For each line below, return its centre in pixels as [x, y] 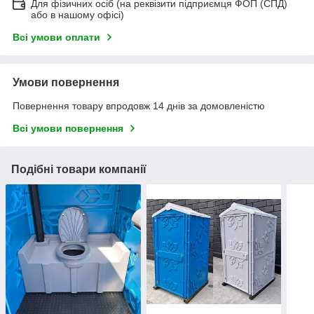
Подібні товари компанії [79, 169]
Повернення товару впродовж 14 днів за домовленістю [139, 105]
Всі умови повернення [68, 128]
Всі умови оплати [56, 37]
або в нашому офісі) [77, 14]
